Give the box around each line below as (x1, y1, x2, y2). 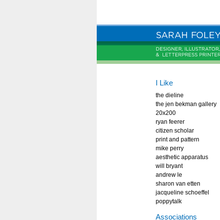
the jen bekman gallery (156, 101, 217, 107)
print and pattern (156, 137, 199, 142)
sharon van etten (156, 181, 200, 187)
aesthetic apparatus (156, 154, 208, 160)
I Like (156, 79, 173, 87)
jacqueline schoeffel (156, 190, 209, 195)
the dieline (156, 92, 184, 98)
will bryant (156, 163, 183, 169)
